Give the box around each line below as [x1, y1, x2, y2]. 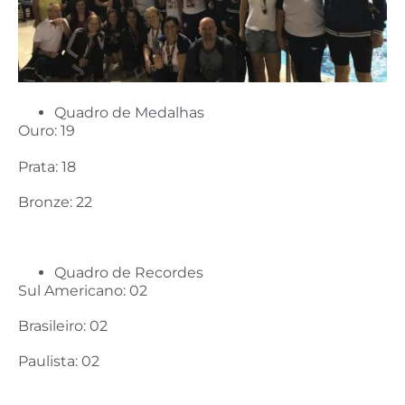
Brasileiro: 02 [18, 317, 108, 335]
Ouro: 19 [18, 122, 75, 140]
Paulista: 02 [18, 353, 99, 371]
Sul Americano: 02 [18, 282, 147, 300]
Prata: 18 [18, 157, 76, 175]
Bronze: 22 [18, 193, 92, 211]
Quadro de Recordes [54, 264, 203, 282]
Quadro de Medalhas [54, 104, 204, 122]
